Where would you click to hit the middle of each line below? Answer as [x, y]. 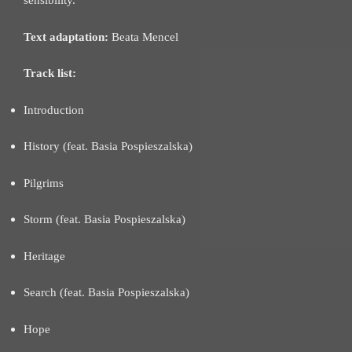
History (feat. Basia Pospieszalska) [108, 147]
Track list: [50, 73]
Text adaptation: [66, 37]
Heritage [44, 256]
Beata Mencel [143, 37]
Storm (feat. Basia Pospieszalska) [104, 220]
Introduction [54, 110]
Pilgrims [44, 183]
